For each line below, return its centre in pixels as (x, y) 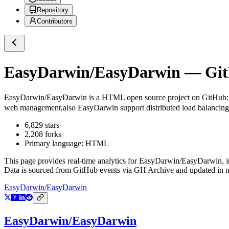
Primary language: (55, 144)
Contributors (55, 21)
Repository (53, 10)
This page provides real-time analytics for (72, 161)
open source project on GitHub (176, 98)
